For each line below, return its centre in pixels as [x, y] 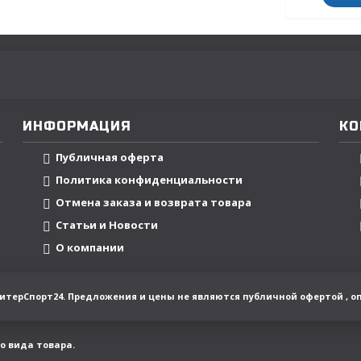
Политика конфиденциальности [149, 180]
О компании [90, 248]
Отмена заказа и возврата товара [154, 203]
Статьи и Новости [107, 225]
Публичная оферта [110, 158]
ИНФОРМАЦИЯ [77, 126]
